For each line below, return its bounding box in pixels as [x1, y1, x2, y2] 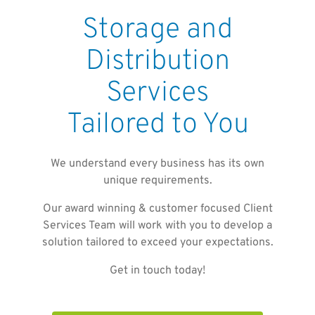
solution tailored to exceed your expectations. [41, 236, 274, 250]
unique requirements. [103, 174, 212, 188]
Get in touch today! [110, 264, 205, 278]
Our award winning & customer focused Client [42, 202, 273, 216]
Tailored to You [66, 108, 249, 143]
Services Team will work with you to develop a [43, 219, 272, 233]
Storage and [82, 13, 233, 48]
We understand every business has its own [51, 157, 264, 171]
